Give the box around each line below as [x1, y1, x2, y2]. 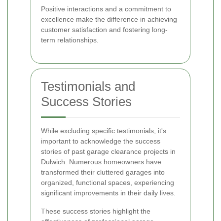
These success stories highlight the [41, 207, 150, 216]
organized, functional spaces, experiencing [41, 179, 174, 187]
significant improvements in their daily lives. [41, 189, 176, 197]
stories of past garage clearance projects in [41, 147, 176, 156]
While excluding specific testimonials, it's [41, 127, 166, 135]
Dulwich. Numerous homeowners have [41, 158, 161, 166]
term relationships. [41, 36, 99, 44]
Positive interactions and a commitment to [41, 5, 171, 13]
